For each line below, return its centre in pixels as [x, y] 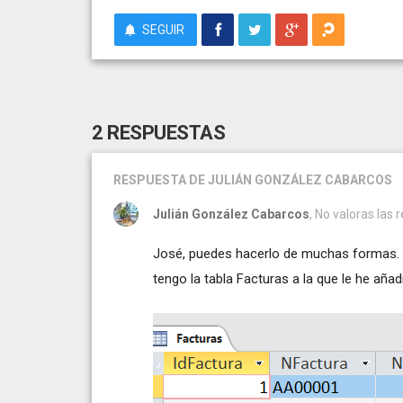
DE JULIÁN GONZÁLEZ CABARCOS [291, 179]
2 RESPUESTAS [158, 132]
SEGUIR [163, 29]
